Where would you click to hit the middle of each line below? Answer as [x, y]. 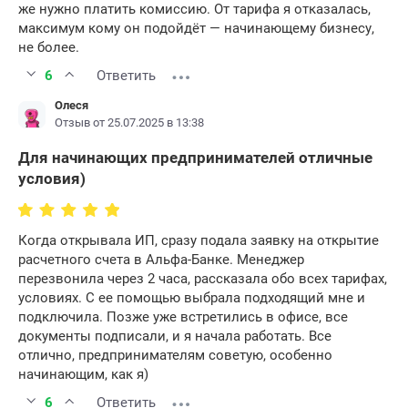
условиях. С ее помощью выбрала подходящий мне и [192, 297]
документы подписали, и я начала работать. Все [175, 336]
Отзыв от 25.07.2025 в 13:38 [129, 122]
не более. [49, 47]
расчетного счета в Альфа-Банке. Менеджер [161, 259]
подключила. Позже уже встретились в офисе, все [183, 316]
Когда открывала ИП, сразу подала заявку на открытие [199, 240]
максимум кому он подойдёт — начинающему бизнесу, [196, 28]
